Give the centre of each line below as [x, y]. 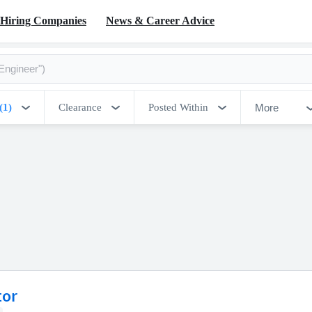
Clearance [80, 107]
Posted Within [178, 107]
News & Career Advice [160, 20]
